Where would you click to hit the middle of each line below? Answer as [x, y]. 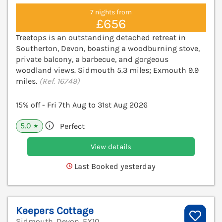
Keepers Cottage [55, 210]
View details [111, 146]
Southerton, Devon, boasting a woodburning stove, [108, 48]
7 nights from [111, 12]
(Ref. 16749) [59, 81]
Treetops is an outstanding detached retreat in [101, 37]
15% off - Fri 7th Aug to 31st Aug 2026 [82, 105]
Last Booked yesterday [114, 166]
